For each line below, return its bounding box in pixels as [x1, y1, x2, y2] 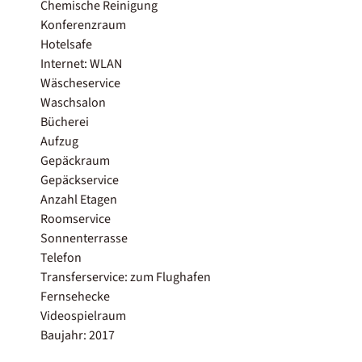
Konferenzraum [40, 15, 126, 34]
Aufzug [40, 132, 78, 150]
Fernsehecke [40, 287, 110, 305]
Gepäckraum [40, 151, 110, 170]
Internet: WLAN [40, 54, 122, 73]
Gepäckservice [40, 170, 119, 189]
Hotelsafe [40, 35, 92, 53]
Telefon [40, 248, 82, 267]
